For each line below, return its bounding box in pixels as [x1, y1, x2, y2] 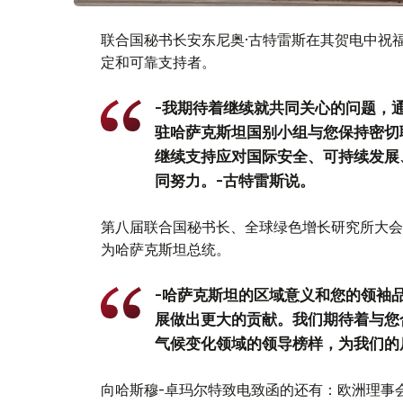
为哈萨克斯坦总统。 [101, 239, 230, 258]
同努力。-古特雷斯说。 [155, 171, 315, 190]
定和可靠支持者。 [101, 52, 216, 71]
